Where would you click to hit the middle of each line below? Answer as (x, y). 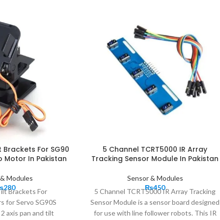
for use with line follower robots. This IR (155, 213)
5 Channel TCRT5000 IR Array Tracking (155, 191)
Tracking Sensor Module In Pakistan (155, 158)
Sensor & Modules (155, 178)
